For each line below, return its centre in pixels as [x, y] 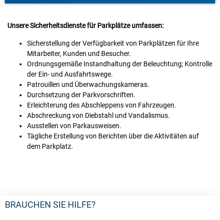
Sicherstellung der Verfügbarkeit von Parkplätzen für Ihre [113, 43]
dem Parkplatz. [50, 146]
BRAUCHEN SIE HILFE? [50, 205]
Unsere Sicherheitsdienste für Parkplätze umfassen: [85, 26]
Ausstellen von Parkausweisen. [74, 125]
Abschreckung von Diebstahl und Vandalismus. [98, 115]
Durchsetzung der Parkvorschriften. [81, 95]
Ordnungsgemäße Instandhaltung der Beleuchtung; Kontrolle [120, 64]
